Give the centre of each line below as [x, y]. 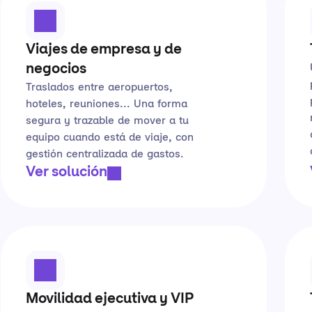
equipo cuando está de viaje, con [110, 138]
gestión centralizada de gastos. [105, 155]
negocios [56, 70]
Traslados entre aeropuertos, [99, 88]
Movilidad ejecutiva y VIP [110, 299]
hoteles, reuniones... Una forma [107, 104]
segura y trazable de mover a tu [107, 121]
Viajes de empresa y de [103, 50]
